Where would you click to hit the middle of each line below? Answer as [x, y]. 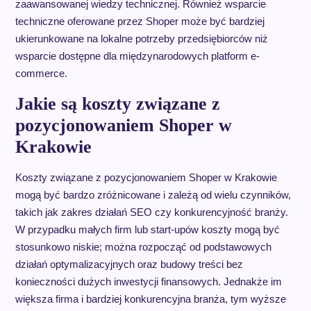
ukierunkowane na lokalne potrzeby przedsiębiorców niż [141, 38]
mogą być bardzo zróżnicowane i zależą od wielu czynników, [153, 194]
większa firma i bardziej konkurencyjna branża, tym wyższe [150, 299]
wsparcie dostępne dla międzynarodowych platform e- [137, 56]
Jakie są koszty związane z [117, 103]
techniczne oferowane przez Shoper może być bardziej [140, 21]
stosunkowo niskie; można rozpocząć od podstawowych [143, 246]
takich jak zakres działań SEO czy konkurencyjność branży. [151, 212]
